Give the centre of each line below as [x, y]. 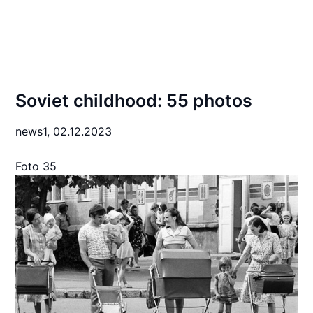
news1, [35, 131]
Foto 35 [36, 166]
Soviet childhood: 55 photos [134, 101]
